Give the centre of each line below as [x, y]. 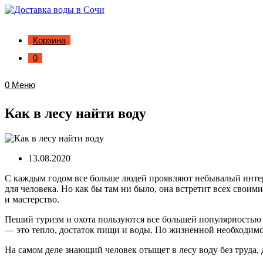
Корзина [49, 40]
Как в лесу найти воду [75, 113]
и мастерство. [32, 199]
